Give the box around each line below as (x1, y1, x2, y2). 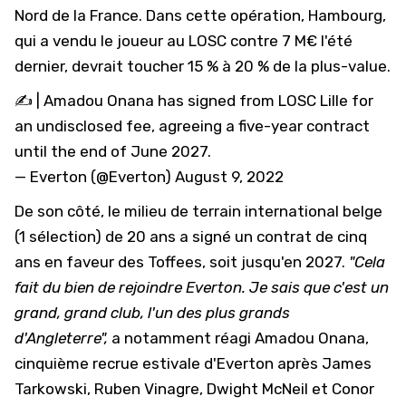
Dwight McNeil (207, 380, 308, 398)
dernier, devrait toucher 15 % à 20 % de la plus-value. (14, 57, 391, 75)
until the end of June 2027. (14, 142, 211, 160)
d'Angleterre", (14, 329, 111, 347)
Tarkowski (14, 380, 87, 398)
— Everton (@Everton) (14, 168, 175, 186)
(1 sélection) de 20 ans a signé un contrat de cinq (14, 227, 367, 246)
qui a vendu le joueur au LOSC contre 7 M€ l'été (14, 32, 353, 50)
